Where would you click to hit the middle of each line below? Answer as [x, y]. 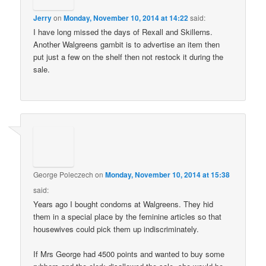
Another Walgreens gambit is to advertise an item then [127, 44]
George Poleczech [64, 175]
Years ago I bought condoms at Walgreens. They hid [123, 204]
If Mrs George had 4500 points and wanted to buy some [129, 254]
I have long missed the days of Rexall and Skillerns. [123, 31]
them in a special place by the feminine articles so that [128, 217]
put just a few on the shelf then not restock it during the [129, 56]
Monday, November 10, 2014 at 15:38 [168, 175]
